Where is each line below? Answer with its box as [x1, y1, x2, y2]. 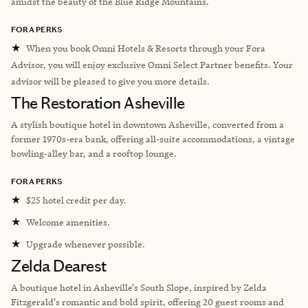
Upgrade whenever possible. [26, 238, 145, 250]
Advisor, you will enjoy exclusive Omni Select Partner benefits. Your [11, 58, 293, 70]
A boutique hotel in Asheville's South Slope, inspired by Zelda [11, 281, 267, 293]
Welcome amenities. [26, 216, 110, 228]
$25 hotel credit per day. [26, 194, 126, 206]
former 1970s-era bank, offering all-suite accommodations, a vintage [11, 133, 295, 144]
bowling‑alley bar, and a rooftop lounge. [11, 147, 177, 159]
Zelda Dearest [11, 256, 107, 276]
